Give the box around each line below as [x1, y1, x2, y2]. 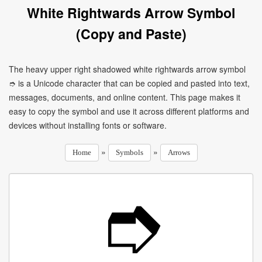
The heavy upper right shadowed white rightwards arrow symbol [9, 63, 246, 75]
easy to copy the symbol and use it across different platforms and [9, 105, 249, 117]
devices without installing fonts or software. [9, 119, 167, 131]
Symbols [115, 148, 143, 157]
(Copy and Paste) [75, 24, 187, 43]
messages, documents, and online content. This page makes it [9, 91, 240, 103]
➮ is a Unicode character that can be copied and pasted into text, [9, 77, 250, 89]
